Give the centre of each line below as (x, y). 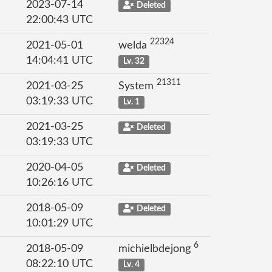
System (138, 86)
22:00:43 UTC (59, 20)
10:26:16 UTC (59, 183)
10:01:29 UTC (59, 223)
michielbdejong (156, 249)
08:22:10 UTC (59, 264)
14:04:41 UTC (59, 61)
